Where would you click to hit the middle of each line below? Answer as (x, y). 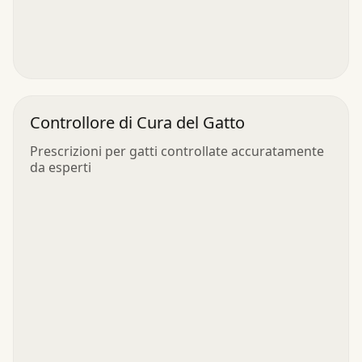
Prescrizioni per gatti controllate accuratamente (177, 151)
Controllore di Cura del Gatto (137, 122)
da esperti (61, 167)
